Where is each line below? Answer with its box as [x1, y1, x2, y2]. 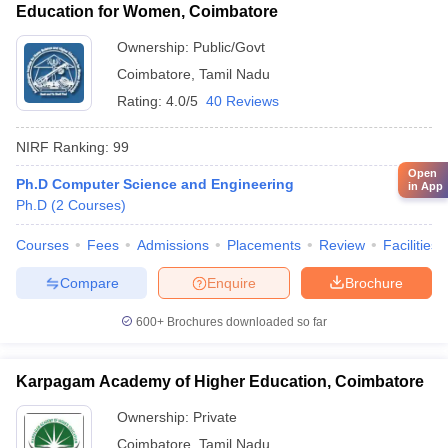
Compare [59, 274, 119, 291]
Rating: [117, 93, 166, 109]
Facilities [383, 237, 438, 253]
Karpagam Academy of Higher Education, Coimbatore [16, 373, 424, 390]
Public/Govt [193, 39, 265, 55]
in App [408, 180, 443, 193]
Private [193, 409, 237, 425]
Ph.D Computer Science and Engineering [16, 176, 294, 192]
